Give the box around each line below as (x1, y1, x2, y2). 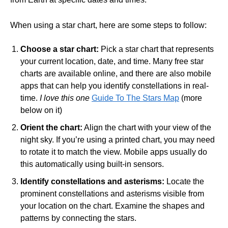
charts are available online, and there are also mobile (20, 69, 211, 78)
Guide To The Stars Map (92, 94, 179, 103)
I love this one (40, 94, 90, 103)
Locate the (164, 177, 204, 186)
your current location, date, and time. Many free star (20, 57, 204, 66)
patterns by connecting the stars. (20, 214, 136, 223)
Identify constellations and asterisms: (20, 177, 164, 186)
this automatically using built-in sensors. (20, 160, 164, 169)
